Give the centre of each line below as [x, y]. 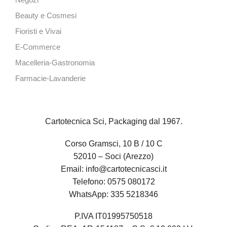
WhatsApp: [90, 194]
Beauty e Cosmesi [46, 16]
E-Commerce [38, 47]
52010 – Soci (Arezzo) [113, 156]
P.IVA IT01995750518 [113, 216]
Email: [73, 169]
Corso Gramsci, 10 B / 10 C [113, 143]
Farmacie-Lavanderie [50, 79]
